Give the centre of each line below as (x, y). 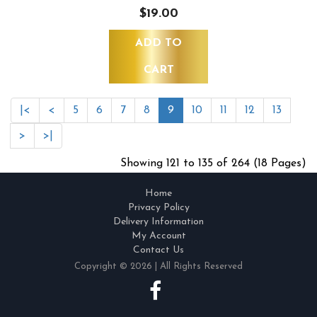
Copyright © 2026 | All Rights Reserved (158, 267)
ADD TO (158, 44)
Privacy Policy (158, 208)
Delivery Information (158, 222)
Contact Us (158, 250)
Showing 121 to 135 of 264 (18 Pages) (213, 164)
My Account (158, 236)
